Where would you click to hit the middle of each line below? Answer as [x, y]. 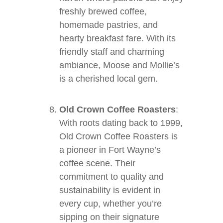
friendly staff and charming [112, 52]
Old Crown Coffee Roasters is [118, 136]
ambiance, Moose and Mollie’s [119, 65]
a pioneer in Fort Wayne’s [110, 150]
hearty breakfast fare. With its [117, 38]
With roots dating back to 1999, [121, 123]
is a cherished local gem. [109, 79]
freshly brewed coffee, [103, 11]
